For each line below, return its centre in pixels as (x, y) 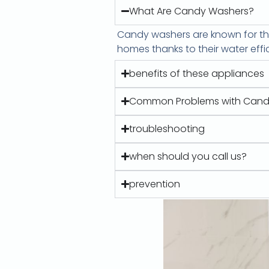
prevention (155, 184)
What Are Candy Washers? (192, 11)
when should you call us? (188, 156)
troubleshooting (167, 128)
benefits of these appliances (197, 73)
